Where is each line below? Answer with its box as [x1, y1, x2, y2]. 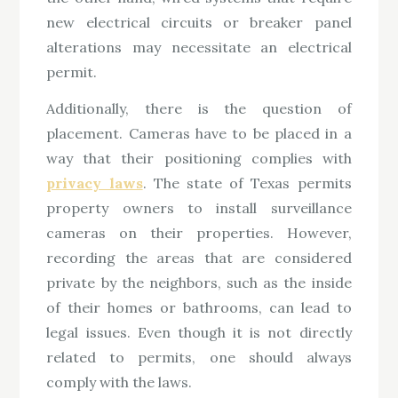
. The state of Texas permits [142, 174, 352, 193]
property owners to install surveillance [46, 199, 352, 218]
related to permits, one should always [46, 348, 352, 367]
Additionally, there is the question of [46, 99, 352, 118]
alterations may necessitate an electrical [46, 38, 352, 57]
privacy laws [46, 174, 143, 193]
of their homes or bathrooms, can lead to [46, 298, 352, 317]
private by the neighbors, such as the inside [46, 274, 352, 292]
